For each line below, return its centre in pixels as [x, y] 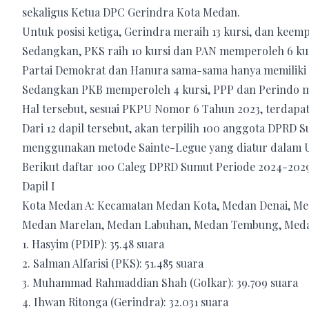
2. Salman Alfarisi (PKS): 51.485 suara [113, 263]
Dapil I [39, 186]
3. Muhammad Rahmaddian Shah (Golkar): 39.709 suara [160, 282]
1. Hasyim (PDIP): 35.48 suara [93, 243]
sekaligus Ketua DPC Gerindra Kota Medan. [131, 12]
